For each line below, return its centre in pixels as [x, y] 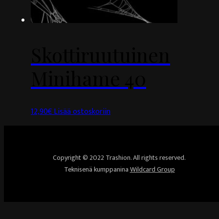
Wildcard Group [152, 170]
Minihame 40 [88, 78]
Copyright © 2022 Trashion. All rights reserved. [119, 158]
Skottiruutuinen [100, 55]
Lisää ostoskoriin [82, 112]
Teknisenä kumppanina [97, 170]
